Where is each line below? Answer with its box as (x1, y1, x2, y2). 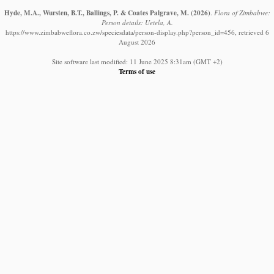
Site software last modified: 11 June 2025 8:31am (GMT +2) (51, 56, 223, 66)
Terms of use (119, 65, 155, 76)
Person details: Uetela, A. (101, 17, 173, 27)
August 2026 (119, 37, 155, 46)
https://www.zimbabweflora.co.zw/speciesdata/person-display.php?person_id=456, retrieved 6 (5, 27, 269, 37)
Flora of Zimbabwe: (213, 7, 270, 17)
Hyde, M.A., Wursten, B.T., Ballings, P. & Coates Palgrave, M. (4, 7, 189, 18)
